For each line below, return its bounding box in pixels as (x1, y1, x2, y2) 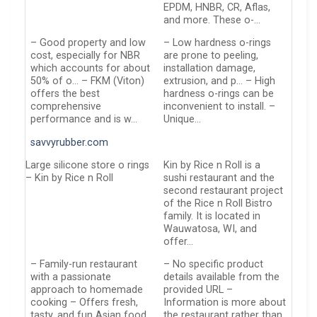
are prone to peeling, (163, 50, 259, 62)
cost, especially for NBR (30, 50, 141, 62)
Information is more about (163, 296, 287, 309)
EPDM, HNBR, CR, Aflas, (163, 1, 271, 14)
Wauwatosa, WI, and (163, 223, 258, 236)
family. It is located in (163, 210, 261, 223)
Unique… (163, 113, 202, 126)
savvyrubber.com (30, 136, 109, 149)
